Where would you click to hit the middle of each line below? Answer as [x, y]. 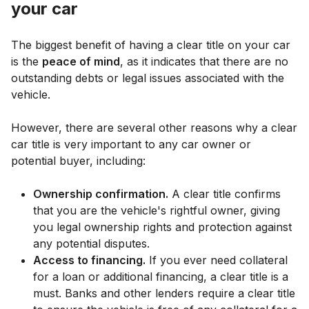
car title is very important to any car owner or [131, 144]
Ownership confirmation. [101, 193]
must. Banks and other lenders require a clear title [164, 293]
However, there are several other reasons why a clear [154, 127]
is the [27, 61]
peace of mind [81, 61]
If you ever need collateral [217, 260]
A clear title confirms [225, 193]
